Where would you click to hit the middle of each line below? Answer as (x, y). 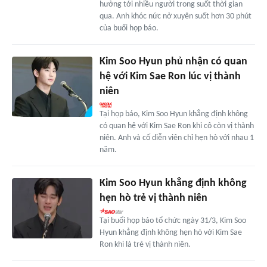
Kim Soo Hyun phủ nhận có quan (173, 62)
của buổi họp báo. (129, 29)
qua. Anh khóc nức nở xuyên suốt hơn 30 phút (175, 17)
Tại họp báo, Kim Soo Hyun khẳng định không (173, 114)
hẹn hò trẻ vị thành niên (153, 198)
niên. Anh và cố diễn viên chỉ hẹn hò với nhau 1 (176, 138)
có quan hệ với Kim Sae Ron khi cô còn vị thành (176, 126)
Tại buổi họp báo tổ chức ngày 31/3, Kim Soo (173, 221)
